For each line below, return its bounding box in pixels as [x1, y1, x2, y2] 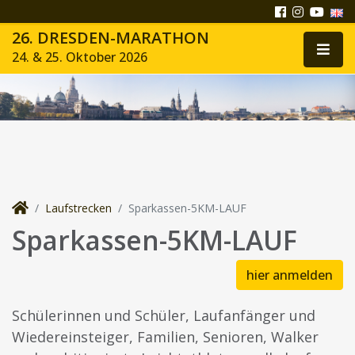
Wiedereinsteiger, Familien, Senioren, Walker [12, 327, 319, 347]
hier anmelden [246, 266, 333, 284]
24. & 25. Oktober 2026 [12, 48, 147, 66]
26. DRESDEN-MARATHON [12, 27, 209, 48]
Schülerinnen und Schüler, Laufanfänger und [12, 306, 315, 326]
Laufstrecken [45, 200, 112, 216]
